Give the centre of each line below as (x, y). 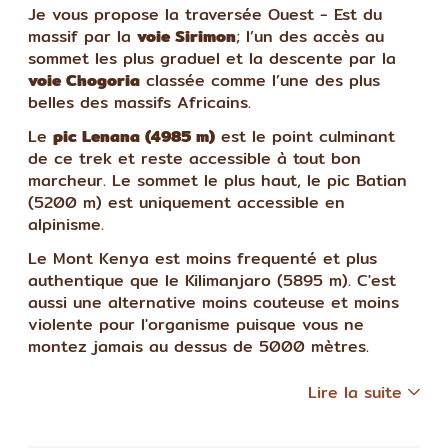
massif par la (82, 36)
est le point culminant (305, 136)
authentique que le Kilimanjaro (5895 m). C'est (212, 280)
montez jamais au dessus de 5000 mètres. (198, 346)
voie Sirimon (186, 36)
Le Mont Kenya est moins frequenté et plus (202, 258)
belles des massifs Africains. (139, 102)
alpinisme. (66, 224)
